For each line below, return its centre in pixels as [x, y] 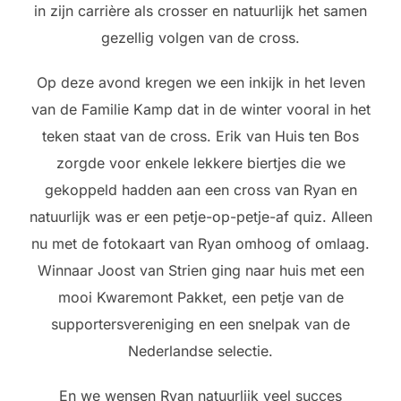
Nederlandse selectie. [200, 351]
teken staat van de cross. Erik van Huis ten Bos [200, 137]
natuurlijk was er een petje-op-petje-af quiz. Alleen [200, 217]
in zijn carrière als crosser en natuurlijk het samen [200, 11]
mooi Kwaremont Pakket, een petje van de [200, 298]
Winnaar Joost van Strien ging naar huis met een [200, 271]
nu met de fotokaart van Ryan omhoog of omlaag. [200, 244]
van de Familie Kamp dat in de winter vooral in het [200, 110]
